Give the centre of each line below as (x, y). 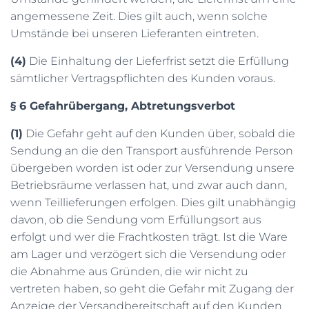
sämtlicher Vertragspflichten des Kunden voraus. (143, 78)
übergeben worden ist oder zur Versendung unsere (152, 168)
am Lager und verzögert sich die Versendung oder (148, 254)
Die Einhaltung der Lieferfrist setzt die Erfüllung (158, 61)
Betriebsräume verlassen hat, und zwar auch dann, (149, 185)
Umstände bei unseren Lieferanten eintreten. (134, 33)
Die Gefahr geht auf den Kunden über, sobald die (159, 133)
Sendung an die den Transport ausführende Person (152, 151)
